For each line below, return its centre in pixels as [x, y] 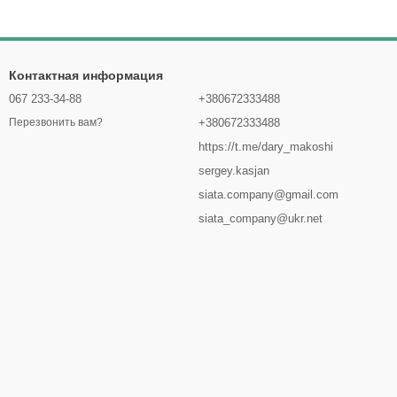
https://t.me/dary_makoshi [266, 147]
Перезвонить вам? [56, 123]
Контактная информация [86, 75]
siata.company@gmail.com [269, 195]
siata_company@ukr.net [261, 218]
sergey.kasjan [234, 171]
